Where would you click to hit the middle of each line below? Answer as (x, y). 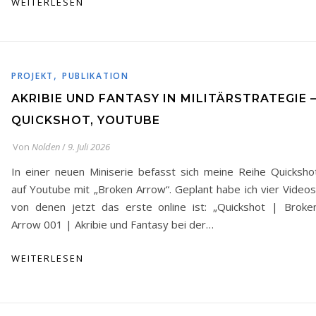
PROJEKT (32, 76)
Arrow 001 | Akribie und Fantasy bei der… (113, 224)
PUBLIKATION (95, 76)
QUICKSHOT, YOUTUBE (86, 120)
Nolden (46, 147)
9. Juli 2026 (89, 147)
